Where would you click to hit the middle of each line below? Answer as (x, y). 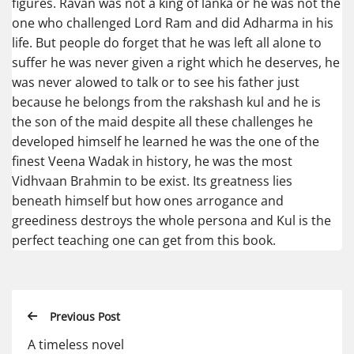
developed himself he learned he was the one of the (166, 142)
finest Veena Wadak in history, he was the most (152, 162)
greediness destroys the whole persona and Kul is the (171, 221)
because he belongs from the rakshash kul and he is (166, 102)
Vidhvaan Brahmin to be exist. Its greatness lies (152, 181)
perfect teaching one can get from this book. (144, 241)
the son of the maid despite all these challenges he (162, 122)
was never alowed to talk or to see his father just (156, 83)
